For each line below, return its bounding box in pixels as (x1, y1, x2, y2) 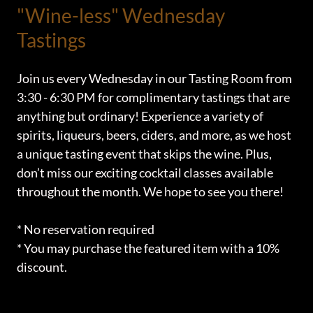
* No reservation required (17, 221, 156, 238)
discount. (17, 259, 67, 275)
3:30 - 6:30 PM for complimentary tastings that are (17, 89, 290, 105)
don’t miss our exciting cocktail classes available (17, 165, 273, 181)
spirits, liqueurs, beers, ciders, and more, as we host (17, 127, 291, 143)
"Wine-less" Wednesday (17, 3, 225, 28)
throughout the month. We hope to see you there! (17, 184, 286, 200)
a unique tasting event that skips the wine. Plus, (17, 146, 272, 162)
